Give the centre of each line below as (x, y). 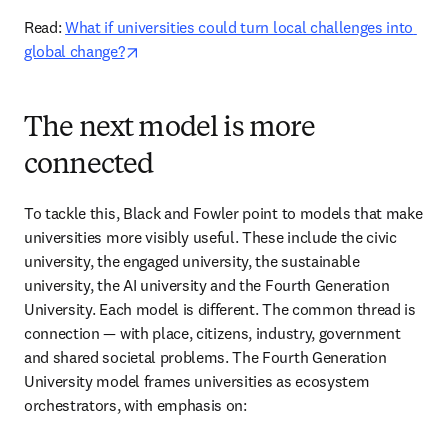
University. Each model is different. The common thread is (220, 309)
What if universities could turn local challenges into (239, 27)
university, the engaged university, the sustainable (192, 261)
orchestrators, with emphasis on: (137, 405)
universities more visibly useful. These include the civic (210, 237)
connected (89, 166)
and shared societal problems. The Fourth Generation (205, 357)
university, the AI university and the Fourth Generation (207, 285)
